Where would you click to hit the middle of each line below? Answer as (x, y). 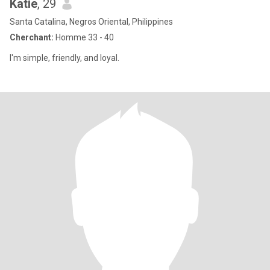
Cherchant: (32, 37)
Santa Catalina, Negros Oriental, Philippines (91, 22)
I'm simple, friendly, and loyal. (64, 58)
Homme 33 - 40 (84, 37)
